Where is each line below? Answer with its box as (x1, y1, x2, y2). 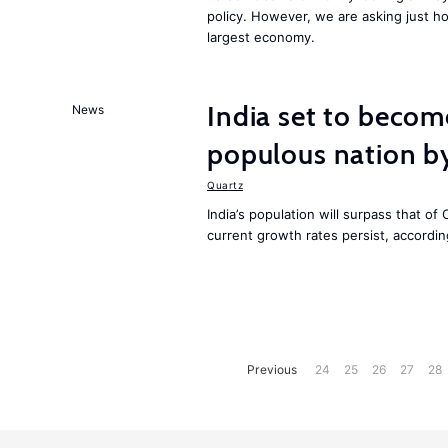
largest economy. (207, 29, 315, 45)
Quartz (207, 179, 243, 191)
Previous (246, 361, 297, 377)
